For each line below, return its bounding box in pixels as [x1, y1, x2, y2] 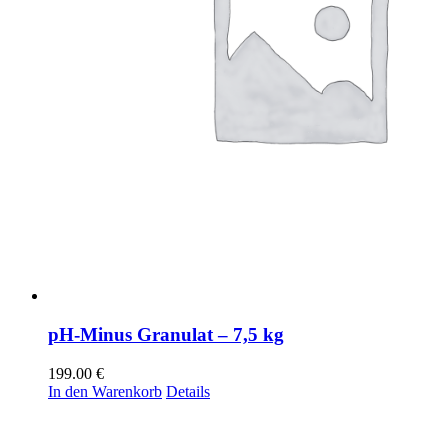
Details [166, 382, 210, 400]
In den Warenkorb [48, 382, 162, 400]
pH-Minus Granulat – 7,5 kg [48, 324, 284, 346]
